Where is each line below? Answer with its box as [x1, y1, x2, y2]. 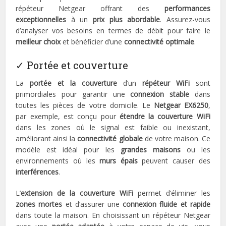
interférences [16, 167, 59, 177]
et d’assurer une [62, 199, 123, 209]
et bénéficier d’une [61, 37, 125, 47]
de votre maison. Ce [142, 134, 210, 144]
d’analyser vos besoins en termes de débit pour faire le [16, 26, 210, 36]
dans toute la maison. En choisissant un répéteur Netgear [16, 210, 210, 220]
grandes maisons [120, 145, 181, 155]
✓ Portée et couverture [16, 59, 129, 72]
